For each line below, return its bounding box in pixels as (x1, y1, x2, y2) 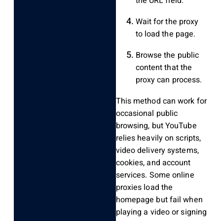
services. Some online (115, 169, 194, 181)
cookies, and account (115, 156, 191, 169)
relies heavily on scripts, (115, 132, 201, 144)
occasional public (115, 107, 178, 119)
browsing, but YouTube (115, 119, 197, 132)
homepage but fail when (115, 193, 203, 206)
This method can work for (115, 95, 207, 107)
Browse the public (135, 49, 199, 61)
